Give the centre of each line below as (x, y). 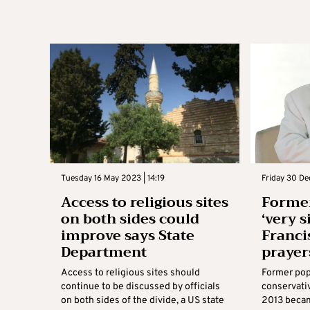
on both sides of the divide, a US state (143, 301)
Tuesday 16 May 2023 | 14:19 (113, 179)
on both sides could (130, 219)
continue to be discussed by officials (140, 287)
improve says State (128, 236)
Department (104, 252)
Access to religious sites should (130, 273)
